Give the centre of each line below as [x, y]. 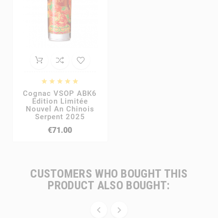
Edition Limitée [60, 101]
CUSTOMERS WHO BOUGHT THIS [109, 173]
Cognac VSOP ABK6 [60, 93]
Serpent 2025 [60, 117]
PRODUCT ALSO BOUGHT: [109, 185]
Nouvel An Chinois [60, 109]
